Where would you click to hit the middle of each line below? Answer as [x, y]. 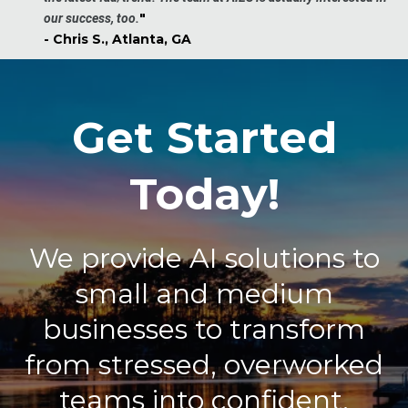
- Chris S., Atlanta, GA [117, 40]
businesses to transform [204, 330]
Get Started [204, 138]
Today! [204, 194]
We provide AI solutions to [204, 259]
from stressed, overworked [204, 365]
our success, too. [92, 19]
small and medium [204, 294]
